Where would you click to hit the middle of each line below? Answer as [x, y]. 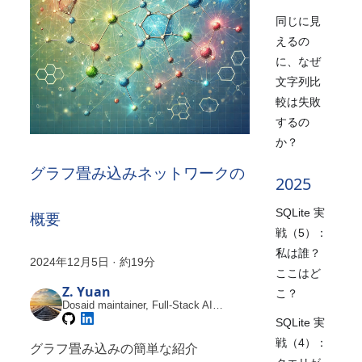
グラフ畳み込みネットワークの [138, 172]
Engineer [83, 318]
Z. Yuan [87, 291]
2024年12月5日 [70, 261]
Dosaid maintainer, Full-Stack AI [138, 305]
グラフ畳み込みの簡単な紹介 [114, 348]
